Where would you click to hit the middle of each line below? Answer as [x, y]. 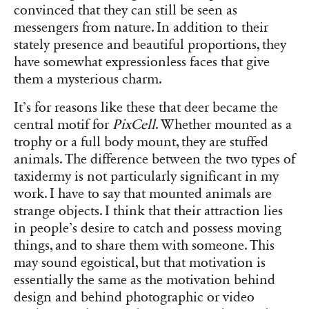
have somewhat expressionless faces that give [142, 62]
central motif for [63, 124]
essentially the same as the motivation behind [144, 280]
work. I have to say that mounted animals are [143, 193]
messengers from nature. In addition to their [141, 27]
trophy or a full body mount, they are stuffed [141, 142]
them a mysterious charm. [88, 79]
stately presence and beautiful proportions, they [150, 44]
